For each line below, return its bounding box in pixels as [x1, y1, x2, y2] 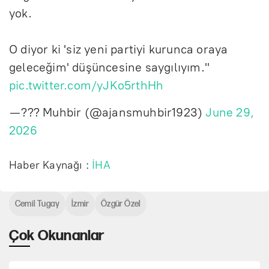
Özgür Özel [101, 198, 141, 209]
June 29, [205, 104, 255, 119]
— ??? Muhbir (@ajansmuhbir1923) [9, 104, 206, 119]
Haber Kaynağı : [9, 158, 92, 172]
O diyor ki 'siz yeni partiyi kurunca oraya [9, 41, 228, 56]
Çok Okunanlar [9, 226, 104, 244]
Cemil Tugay [15, 198, 60, 209]
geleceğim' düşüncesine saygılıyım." [9, 59, 210, 74]
